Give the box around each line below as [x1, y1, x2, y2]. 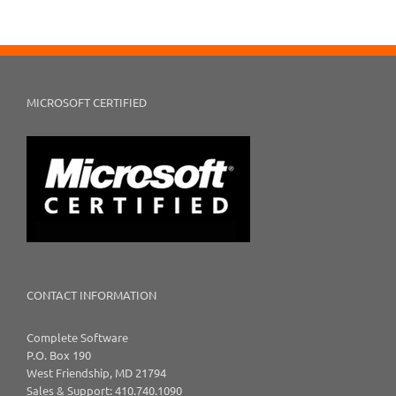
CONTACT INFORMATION [27, 287, 156, 303]
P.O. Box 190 [27, 347, 91, 363]
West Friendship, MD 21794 [27, 365, 166, 381]
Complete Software [27, 330, 128, 346]
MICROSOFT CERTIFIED [27, 95, 147, 110]
